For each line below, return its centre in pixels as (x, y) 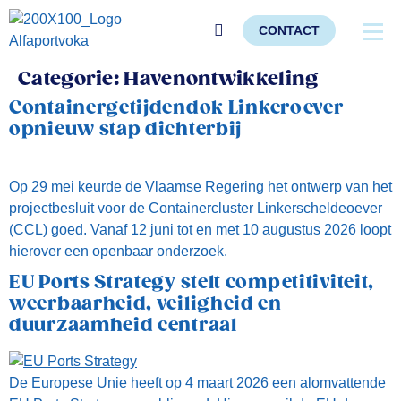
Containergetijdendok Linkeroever (176, 108)
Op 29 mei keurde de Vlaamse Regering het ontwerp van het (200, 187)
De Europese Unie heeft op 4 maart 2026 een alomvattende (197, 383)
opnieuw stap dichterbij (126, 130)
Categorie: (71, 79)
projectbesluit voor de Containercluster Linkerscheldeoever (196, 208)
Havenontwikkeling (221, 79)
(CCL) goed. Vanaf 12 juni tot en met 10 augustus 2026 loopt (200, 230)
